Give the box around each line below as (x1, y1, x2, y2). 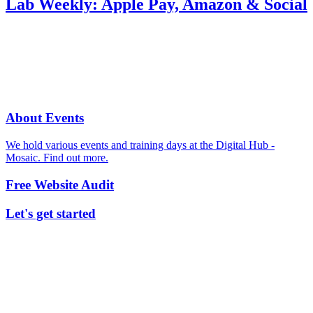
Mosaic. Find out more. (6, 152, 108, 164)
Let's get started (6, 205, 96, 221)
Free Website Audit (6, 177, 114, 192)
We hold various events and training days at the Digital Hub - (6, 139, 275, 152)
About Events (6, 110, 84, 126)
